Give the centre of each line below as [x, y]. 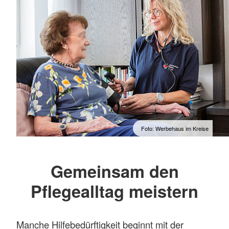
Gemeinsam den [114, 171]
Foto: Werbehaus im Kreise [175, 128]
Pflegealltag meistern [114, 191]
